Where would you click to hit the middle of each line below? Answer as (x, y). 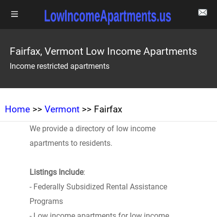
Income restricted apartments (60, 66)
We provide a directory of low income (92, 129)
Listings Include (56, 172)
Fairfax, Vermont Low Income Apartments (103, 51)
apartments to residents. (71, 143)
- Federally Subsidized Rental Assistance (98, 187)
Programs (46, 201)
